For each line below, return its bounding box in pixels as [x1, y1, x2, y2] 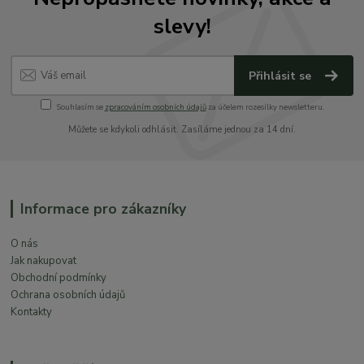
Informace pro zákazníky [19, 199, 186, 219]
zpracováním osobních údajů [104, 102, 206, 113]
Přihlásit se [249, 67, 315, 84]
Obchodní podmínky [11, 271, 107, 286]
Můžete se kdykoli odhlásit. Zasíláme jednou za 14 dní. [68, 123, 296, 136]
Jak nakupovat [11, 253, 77, 269]
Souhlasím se [56, 102, 105, 113]
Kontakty [11, 305, 53, 320]
